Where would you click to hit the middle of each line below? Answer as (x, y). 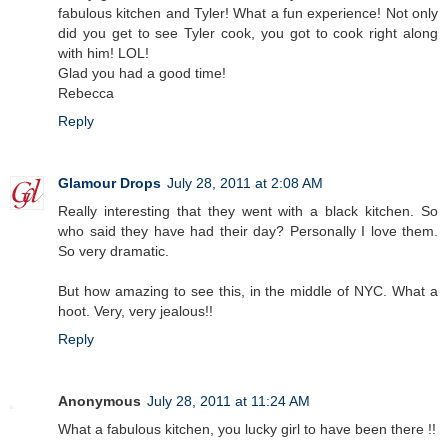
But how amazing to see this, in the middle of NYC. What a (248, 290)
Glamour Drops (109, 182)
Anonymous (99, 400)
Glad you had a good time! (142, 72)
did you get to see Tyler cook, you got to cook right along (248, 32)
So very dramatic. (113, 250)
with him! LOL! (103, 52)
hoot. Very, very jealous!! (135, 310)
